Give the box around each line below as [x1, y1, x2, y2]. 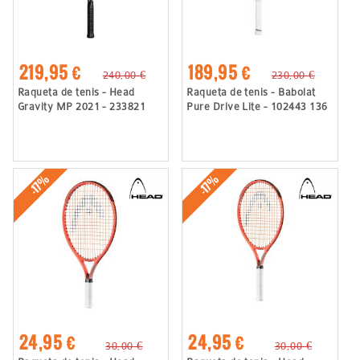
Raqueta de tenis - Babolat [186, 85, 316, 98]
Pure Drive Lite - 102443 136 [186, 100, 328, 112]
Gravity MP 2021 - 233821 [17, 100, 146, 112]
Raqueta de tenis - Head [17, 85, 135, 98]
